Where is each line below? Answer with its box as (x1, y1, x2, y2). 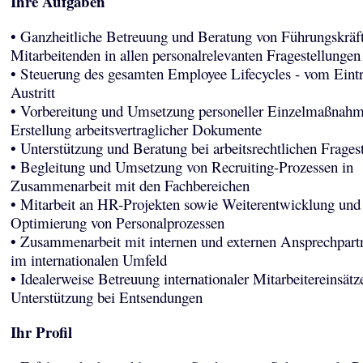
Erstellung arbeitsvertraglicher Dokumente (10, 119, 262, 139)
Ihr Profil (10, 321, 72, 343)
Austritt (10, 82, 55, 102)
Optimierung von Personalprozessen (10, 212, 224, 233)
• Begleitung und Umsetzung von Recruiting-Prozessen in (10, 156, 353, 177)
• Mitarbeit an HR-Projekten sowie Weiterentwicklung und (10, 194, 361, 214)
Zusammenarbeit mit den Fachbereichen (10, 175, 250, 195)
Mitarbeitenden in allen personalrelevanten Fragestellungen (10, 45, 361, 65)
